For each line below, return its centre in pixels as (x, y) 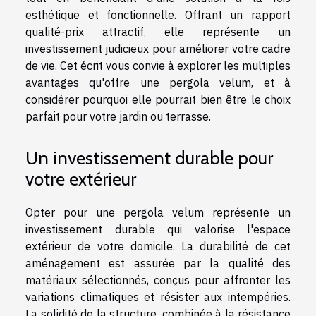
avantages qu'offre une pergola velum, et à (158, 82)
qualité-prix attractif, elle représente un (158, 31)
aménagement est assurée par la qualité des (158, 263)
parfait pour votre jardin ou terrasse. (118, 116)
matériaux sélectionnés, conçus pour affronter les (158, 280)
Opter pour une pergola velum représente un (158, 212)
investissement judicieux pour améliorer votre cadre (158, 48)
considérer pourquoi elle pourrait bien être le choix (158, 99)
